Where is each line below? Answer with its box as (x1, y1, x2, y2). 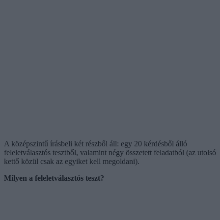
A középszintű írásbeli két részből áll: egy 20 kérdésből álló (4, 139, 187, 148)
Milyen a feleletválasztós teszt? (4, 173, 104, 182)
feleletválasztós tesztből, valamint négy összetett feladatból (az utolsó (4, 148, 216, 157)
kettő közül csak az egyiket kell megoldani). (4, 157, 139, 165)
